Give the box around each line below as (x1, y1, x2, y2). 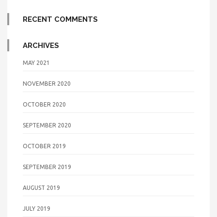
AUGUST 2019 (23, 184, 60, 191)
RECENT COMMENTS (23, 15, 98, 24)
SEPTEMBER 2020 (23, 122, 71, 128)
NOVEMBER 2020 (23, 80, 71, 87)
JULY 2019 (23, 205, 50, 212)
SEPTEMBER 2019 (23, 163, 71, 170)
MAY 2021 (23, 59, 50, 66)
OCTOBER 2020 (23, 101, 66, 108)
